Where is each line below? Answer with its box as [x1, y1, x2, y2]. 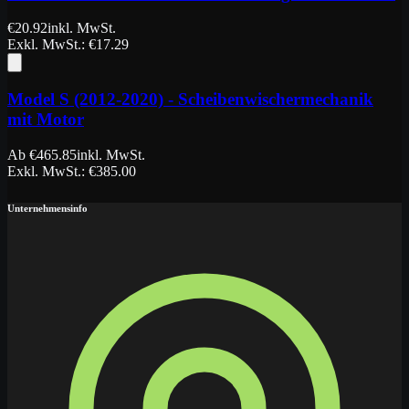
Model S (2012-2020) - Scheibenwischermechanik [7, 89, 373, 110]
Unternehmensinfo [7, 202, 88, 214]
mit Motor [7, 110, 84, 130]
